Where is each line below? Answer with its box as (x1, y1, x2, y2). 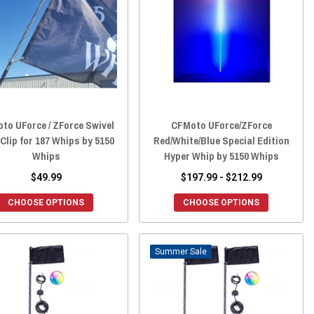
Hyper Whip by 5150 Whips (163, 148, 279, 163)
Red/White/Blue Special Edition (153, 132, 289, 148)
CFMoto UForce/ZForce (170, 117, 272, 132)
